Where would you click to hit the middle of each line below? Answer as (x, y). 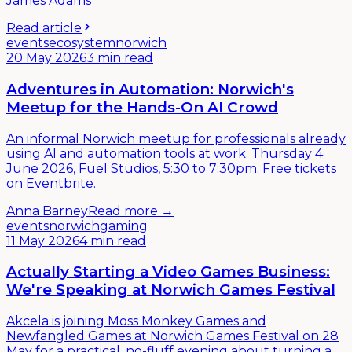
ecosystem (82, 43)
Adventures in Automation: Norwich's (150, 89)
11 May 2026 (43, 240)
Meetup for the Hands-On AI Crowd (142, 107)
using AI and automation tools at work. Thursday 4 (165, 153)
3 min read (120, 58)
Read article (44, 28)
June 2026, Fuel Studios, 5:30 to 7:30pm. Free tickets (171, 168)
